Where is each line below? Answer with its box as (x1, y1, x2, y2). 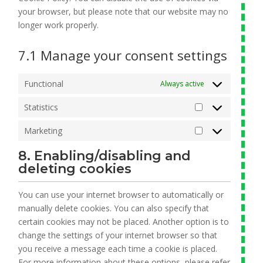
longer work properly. (18, 19, 99, 31)
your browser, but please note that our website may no (18, 6, 229, 17)
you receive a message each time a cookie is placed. (18, 243, 218, 254)
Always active (160, 79, 204, 89)
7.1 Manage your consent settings (18, 46, 228, 64)
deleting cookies (18, 161, 132, 177)
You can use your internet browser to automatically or (18, 189, 224, 200)
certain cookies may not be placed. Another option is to (18, 216, 230, 227)
